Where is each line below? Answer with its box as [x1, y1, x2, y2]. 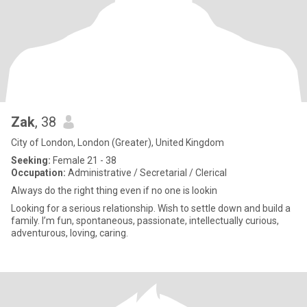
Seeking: [11, 155, 51, 166]
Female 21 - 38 [51, 155, 116, 166]
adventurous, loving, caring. [11, 228, 128, 238]
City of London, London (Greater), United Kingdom [11, 137, 224, 148]
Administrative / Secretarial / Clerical [66, 167, 227, 178]
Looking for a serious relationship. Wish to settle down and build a [11, 203, 291, 214]
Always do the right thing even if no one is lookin [11, 185, 217, 196]
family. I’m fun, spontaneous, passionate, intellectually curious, [11, 215, 279, 226]
